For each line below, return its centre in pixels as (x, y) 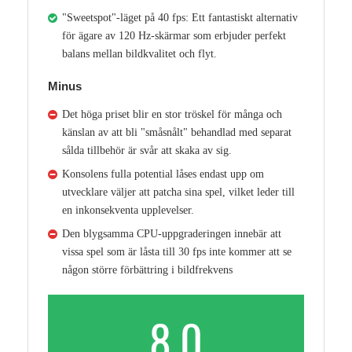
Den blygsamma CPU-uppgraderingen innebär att (172, 233)
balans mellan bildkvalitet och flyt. (139, 53)
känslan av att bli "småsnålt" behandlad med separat (177, 132)
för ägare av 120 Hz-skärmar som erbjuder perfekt (174, 35)
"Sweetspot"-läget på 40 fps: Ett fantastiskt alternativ (180, 17)
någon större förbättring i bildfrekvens (147, 269)
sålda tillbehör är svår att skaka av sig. (147, 150)
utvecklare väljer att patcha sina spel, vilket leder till (178, 192)
